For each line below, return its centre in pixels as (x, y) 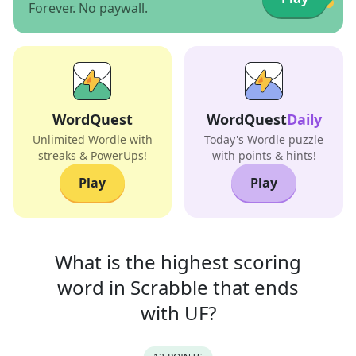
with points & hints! (264, 155)
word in (91, 287)
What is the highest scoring (178, 262)
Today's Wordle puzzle (264, 139)
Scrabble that (190, 287)
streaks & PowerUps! (92, 155)
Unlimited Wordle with (92, 139)
